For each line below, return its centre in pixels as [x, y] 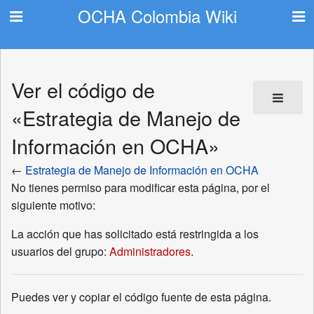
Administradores [150, 251]
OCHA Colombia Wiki [157, 16]
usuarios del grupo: [60, 251]
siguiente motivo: [53, 205]
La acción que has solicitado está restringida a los [135, 233]
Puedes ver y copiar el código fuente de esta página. [141, 296]
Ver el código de [83, 90]
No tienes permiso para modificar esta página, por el [141, 187]
